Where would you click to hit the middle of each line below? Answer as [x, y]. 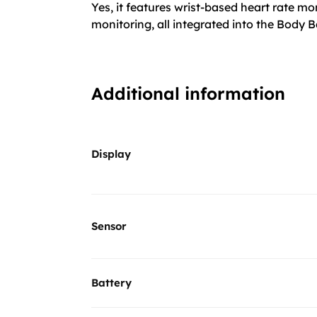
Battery [111, 282]
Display [111, 154]
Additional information [188, 93]
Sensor [109, 226]
